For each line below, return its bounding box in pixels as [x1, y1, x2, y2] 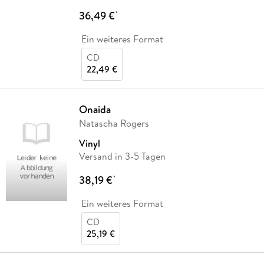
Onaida [78, 101, 111, 117]
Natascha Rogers [78, 116, 149, 130]
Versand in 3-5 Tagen [78, 149, 166, 163]
